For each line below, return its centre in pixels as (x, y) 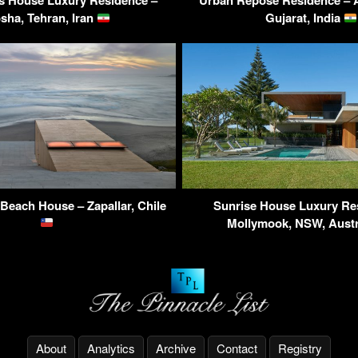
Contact (237, 348)
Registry (300, 348)
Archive (176, 348)
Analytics (111, 348)
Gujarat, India (304, 18)
